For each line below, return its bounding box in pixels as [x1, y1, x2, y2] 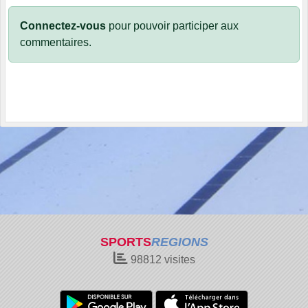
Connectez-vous [20, 20, 106, 32]
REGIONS [151, 235, 208, 249]
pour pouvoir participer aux [106, 20, 239, 32]
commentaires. [20, 36, 91, 49]
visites [161, 254, 195, 265]
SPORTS [100, 235, 151, 249]
